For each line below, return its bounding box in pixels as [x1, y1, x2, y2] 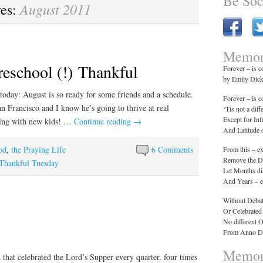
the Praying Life [11, 144, 66, 155]
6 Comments [151, 144, 194, 155]
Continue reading [74, 116, 133, 127]
